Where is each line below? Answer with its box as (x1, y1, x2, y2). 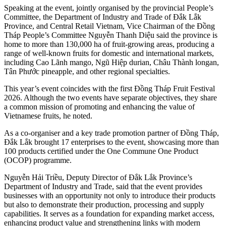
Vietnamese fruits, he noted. (4, 111, 92, 121)
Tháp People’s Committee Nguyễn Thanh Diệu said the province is (4, 31, 217, 40)
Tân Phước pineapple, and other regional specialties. (4, 67, 170, 76)
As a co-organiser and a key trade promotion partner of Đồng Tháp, (4, 129, 219, 138)
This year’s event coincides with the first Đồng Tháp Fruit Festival (4, 84, 215, 93)
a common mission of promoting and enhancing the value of (4, 102, 195, 111)
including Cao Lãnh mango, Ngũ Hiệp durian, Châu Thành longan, (4, 58, 219, 67)
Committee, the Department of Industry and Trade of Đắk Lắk (4, 13, 201, 22)
